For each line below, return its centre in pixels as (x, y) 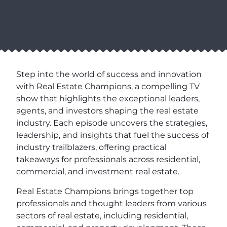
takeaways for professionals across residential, (108, 159)
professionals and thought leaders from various (111, 203)
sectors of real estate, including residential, (102, 215)
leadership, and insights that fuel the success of (112, 135)
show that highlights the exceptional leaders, (108, 98)
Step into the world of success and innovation (109, 74)
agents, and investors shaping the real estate (107, 110)
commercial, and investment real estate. (98, 171)
